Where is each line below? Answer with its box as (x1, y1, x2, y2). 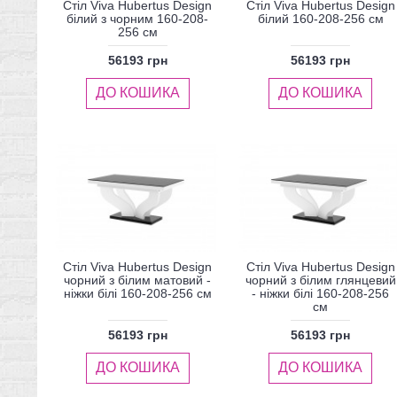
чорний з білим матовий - (64, 272, 211, 287)
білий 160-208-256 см (257, 11, 384, 26)
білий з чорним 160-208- (66, 11, 208, 26)
